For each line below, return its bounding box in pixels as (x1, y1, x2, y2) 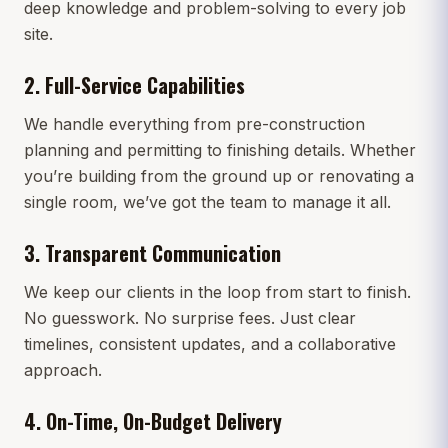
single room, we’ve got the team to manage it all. (24, 192, 391, 213)
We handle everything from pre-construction (24, 114, 365, 135)
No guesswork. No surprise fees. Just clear (24, 308, 356, 329)
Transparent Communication (45, 238, 281, 269)
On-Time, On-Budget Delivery (46, 406, 282, 437)
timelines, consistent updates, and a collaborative (24, 334, 396, 355)
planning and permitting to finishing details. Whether (24, 140, 416, 161)
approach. (24, 360, 102, 381)
